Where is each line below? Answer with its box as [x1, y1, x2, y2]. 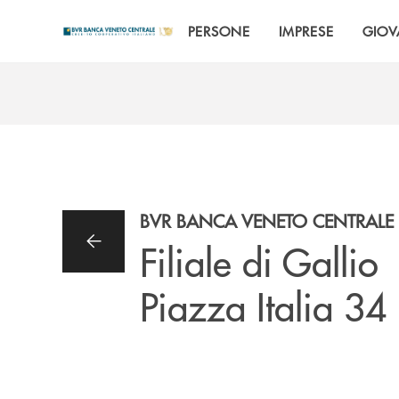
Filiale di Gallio [140, 235, 379, 287]
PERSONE [188, 21, 250, 40]
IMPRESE [278, 21, 334, 40]
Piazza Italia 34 [140, 280, 387, 331]
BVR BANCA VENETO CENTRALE [140, 208, 394, 232]
